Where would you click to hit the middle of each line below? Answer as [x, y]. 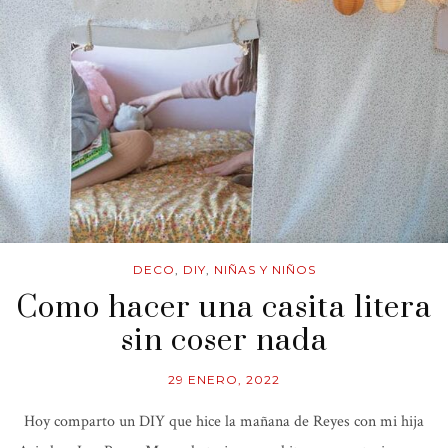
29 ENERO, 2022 [224, 380]
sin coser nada [224, 341]
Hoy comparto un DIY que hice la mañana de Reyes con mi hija [224, 422]
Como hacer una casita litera [224, 308]
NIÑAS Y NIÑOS [264, 270]
